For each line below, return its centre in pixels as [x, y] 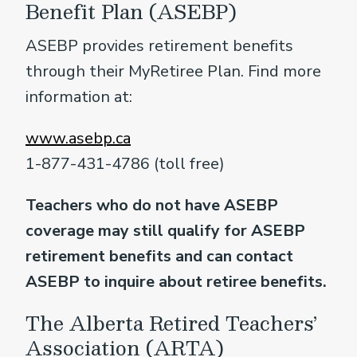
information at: [79, 97]
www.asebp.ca [78, 139]
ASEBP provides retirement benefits [159, 46]
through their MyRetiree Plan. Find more [173, 72]
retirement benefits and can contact [159, 257]
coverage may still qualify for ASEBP [165, 231]
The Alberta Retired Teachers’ [171, 323]
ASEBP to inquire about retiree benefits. [176, 282]
